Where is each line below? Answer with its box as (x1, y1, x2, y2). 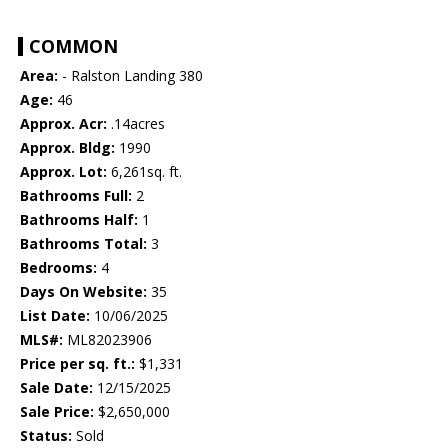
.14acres (107, 114, 165, 134)
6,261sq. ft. (107, 162, 182, 182)
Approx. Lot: (20, 162, 107, 182)
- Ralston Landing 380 (58, 66, 203, 86)
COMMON (29, 34, 118, 59)
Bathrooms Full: (20, 186, 132, 206)
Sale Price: (20, 402, 94, 422)
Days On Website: (20, 282, 147, 302)
